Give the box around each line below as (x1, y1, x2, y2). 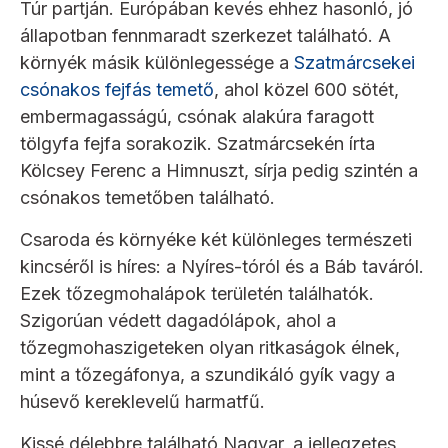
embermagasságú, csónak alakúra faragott (20, 106, 374, 128)
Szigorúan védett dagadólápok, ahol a (20, 310, 336, 332)
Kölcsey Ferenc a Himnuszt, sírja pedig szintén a (20, 160, 418, 182)
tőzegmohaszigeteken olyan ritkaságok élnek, (20, 337, 400, 359)
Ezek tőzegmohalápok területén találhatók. (20, 283, 374, 305)
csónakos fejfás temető (20, 79, 214, 101)
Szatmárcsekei (294, 52, 415, 74)
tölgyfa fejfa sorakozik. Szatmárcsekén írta (20, 133, 375, 155)
